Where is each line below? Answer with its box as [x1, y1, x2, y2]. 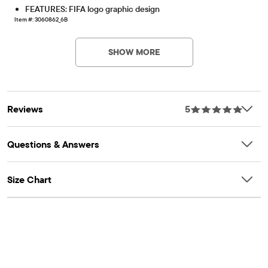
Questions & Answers [7, 138, 99, 151]
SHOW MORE [108, 47, 160, 58]
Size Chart [7, 173, 51, 186]
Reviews [7, 103, 43, 115]
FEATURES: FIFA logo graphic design [25, 4, 160, 15]
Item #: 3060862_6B [14, 16, 68, 24]
